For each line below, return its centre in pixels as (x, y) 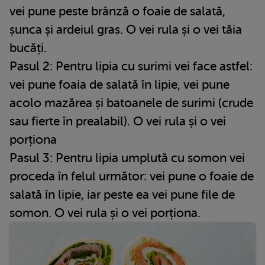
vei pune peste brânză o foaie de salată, (117, 11)
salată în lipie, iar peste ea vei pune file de (122, 194)
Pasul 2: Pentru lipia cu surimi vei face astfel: (131, 66)
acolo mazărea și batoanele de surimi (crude (131, 103)
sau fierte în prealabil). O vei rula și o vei (118, 121)
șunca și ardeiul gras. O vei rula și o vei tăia (126, 29)
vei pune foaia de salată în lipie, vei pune (119, 84)
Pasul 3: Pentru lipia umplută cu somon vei (127, 158)
